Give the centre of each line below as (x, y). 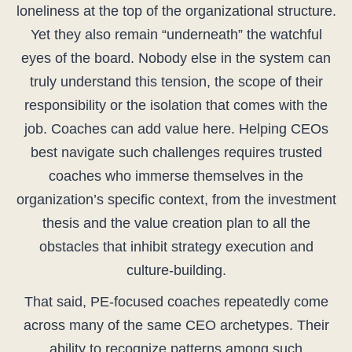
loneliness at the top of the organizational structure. (176, 11)
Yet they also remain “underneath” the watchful (176, 35)
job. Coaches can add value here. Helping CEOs (176, 129)
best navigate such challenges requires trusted (176, 153)
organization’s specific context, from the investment (176, 200)
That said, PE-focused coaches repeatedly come (176, 302)
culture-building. (176, 271)
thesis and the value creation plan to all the (176, 224)
